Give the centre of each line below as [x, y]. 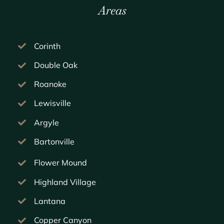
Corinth [47, 46]
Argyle [47, 122]
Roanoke [50, 84]
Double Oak [56, 65]
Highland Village [65, 182]
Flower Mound [61, 163]
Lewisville [53, 103]
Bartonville [54, 141]
